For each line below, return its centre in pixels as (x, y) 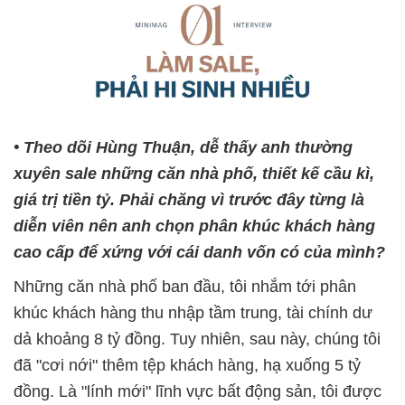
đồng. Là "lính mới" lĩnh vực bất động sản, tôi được (198, 391)
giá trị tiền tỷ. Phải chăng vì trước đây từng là (189, 199)
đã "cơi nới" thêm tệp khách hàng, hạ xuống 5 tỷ (187, 365)
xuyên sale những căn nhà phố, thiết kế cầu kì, (194, 173)
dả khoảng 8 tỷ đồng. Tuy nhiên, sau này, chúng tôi (197, 339)
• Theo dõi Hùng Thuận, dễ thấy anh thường (183, 147)
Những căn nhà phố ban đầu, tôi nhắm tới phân (185, 286)
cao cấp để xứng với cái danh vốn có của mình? (199, 252)
